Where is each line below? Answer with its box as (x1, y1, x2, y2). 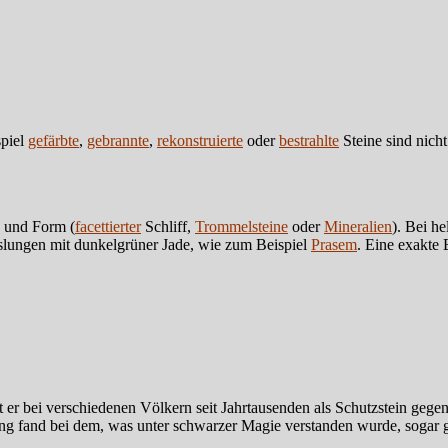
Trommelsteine (195, 217, 288, 235)
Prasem (311, 235, 357, 253)
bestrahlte (279, 131, 339, 149)
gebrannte (87, 131, 149, 149)
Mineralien (324, 217, 392, 235)
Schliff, (141, 217, 195, 235)
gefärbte (28, 131, 79, 149)
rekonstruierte (157, 131, 243, 149)
